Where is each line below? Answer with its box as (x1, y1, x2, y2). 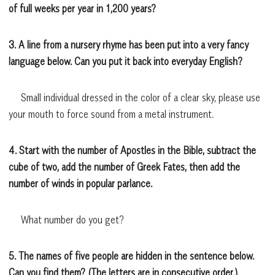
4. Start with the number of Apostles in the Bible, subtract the (9, 144, 256, 157)
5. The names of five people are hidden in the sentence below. (9, 249, 254, 262)
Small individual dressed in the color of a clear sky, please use (9, 91, 260, 104)
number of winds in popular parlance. (9, 177, 155, 190)
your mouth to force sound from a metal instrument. (9, 107, 214, 120)
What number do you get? (9, 213, 124, 226)
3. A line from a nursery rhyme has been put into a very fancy (9, 38, 249, 51)
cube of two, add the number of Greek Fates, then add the (9, 160, 240, 173)
